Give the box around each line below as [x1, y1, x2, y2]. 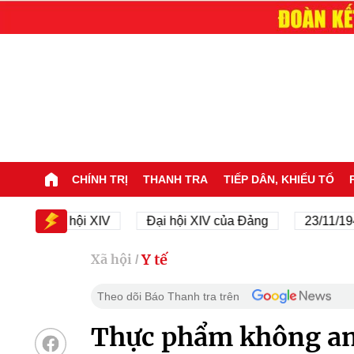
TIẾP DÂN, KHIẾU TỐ [223, 172, 334, 186]
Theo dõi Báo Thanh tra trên [96, 289, 239, 303]
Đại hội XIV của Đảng [110, 213, 232, 228]
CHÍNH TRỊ [71, 172, 128, 186]
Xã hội [90, 251, 132, 268]
